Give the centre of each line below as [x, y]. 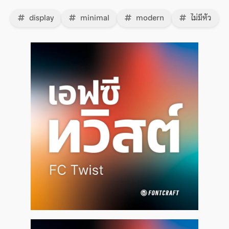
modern [149, 18]
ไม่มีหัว [200, 18]
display [40, 18]
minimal [94, 18]
